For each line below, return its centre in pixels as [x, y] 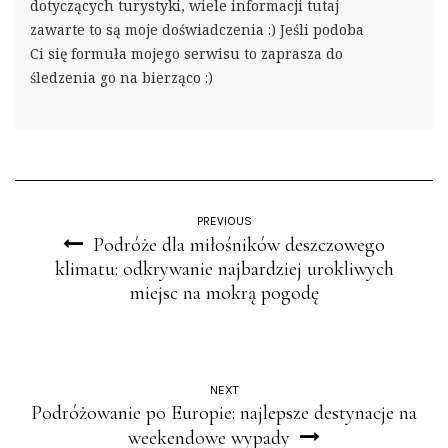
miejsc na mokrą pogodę [224, 293]
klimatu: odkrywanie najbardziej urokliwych [224, 269]
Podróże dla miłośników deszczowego [239, 245]
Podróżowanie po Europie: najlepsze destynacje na [224, 413]
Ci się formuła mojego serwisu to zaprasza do [186, 54]
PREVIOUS [224, 221]
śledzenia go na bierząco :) [121, 78]
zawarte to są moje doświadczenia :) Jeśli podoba [197, 30]
